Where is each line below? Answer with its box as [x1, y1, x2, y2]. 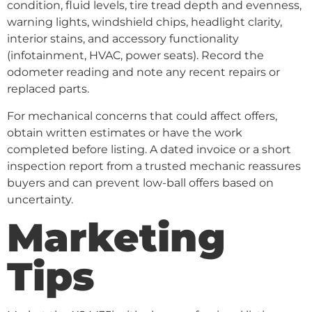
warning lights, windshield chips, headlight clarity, [7, 15, 282, 29]
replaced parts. [7, 82, 89, 96]
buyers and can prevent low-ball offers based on [7, 175, 274, 189]
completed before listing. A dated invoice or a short [7, 142, 291, 156]
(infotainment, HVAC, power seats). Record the [7, 49, 264, 63]
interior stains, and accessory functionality [7, 32, 239, 46]
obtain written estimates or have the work [7, 125, 242, 139]
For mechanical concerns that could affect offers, [7, 109, 277, 123]
